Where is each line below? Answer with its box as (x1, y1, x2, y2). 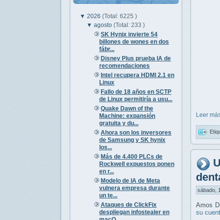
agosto (94, 21, 114, 28)
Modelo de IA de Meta (100, 177, 160, 184)
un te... (99, 192, 117, 199)
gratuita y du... (99, 119, 138, 127)
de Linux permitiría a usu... (99, 95, 172, 103)
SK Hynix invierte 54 (100, 30, 158, 38)
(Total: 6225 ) (102, 12, 137, 20)
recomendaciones (99, 62, 150, 69)
